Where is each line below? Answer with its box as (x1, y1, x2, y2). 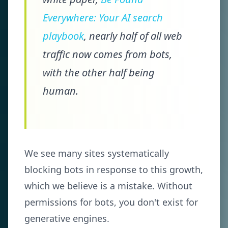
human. (43, 84, 78, 98)
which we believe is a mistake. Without (24, 180, 192, 192)
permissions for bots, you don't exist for (24, 196, 198, 208)
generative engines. (24, 212, 109, 224)
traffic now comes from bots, (43, 47, 172, 61)
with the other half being (43, 66, 155, 79)
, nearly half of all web (84, 29, 182, 43)
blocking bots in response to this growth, (24, 163, 203, 176)
